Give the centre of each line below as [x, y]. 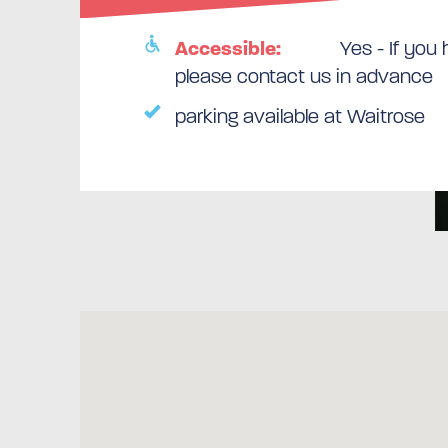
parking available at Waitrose [300, 116]
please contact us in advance [304, 76]
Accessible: [228, 48]
